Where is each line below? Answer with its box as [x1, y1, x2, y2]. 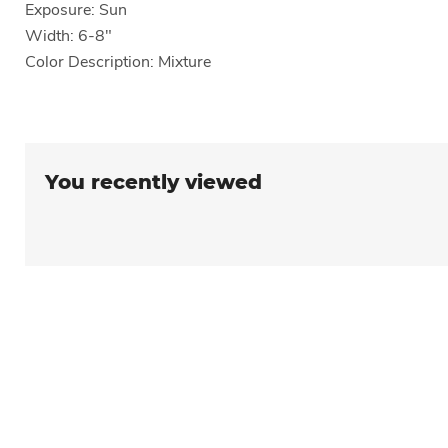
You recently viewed [45, 170, 262, 195]
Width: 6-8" [25, 25, 112, 48]
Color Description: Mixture [25, 51, 211, 74]
